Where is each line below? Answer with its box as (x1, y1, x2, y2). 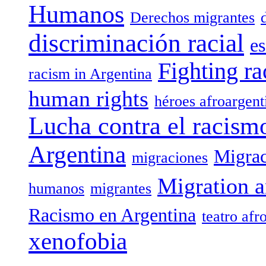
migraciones (132, 148, 208, 166)
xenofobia (28, 227, 127, 255)
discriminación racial (28, 28, 244, 57)
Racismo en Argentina (28, 204, 196, 226)
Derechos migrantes (130, 8, 255, 26)
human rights (28, 85, 148, 111)
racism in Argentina (28, 65, 152, 83)
